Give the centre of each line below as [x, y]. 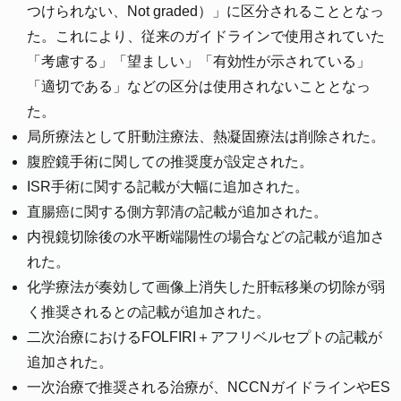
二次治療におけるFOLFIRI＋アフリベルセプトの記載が [205, 337]
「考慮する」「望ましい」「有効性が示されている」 [199, 62]
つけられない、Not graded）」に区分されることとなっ [205, 12]
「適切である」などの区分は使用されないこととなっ [199, 87]
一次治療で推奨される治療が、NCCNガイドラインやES [209, 388]
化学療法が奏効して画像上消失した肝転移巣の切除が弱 [206, 287]
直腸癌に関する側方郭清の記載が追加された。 [177, 212]
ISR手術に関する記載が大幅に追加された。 [168, 187]
